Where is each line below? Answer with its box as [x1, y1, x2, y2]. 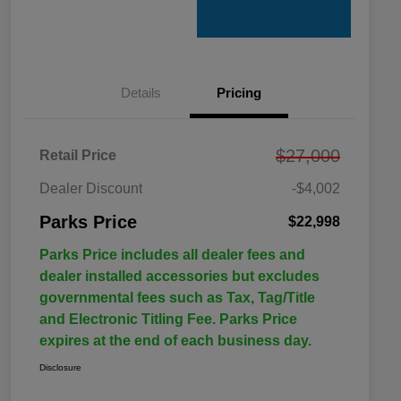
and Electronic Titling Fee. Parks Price [39, 311, 297, 328]
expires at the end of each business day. [39, 333, 311, 349]
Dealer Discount [39, 181, 142, 197]
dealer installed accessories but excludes [39, 269, 320, 285]
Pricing [217, 85, 261, 101]
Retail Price [39, 148, 116, 164]
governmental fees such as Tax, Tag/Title [39, 290, 315, 306]
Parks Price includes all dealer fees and [39, 247, 305, 263]
